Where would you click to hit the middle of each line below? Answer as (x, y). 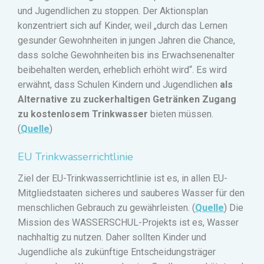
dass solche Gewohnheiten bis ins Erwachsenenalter (126, 55)
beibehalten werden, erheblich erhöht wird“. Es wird (122, 70)
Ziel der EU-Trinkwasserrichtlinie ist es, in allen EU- (123, 179)
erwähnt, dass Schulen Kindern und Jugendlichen (119, 85)
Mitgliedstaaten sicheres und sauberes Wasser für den (131, 193)
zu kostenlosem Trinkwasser (84, 114)
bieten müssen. (182, 114)
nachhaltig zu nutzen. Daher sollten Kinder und (112, 237)
